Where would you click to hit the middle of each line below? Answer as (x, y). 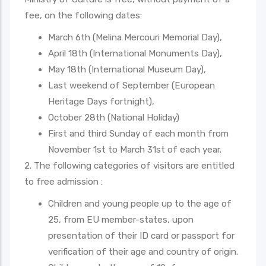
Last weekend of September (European (132, 85)
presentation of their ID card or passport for (141, 235)
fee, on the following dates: (83, 15)
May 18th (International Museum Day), (127, 69)
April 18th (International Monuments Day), (135, 53)
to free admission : (64, 181)
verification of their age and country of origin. (143, 251)
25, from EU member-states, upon (121, 219)
